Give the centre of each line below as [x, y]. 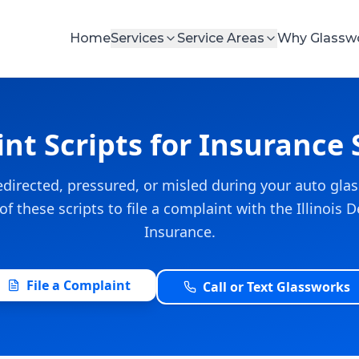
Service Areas [220, 38]
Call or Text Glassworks [276, 287]
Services [137, 38]
